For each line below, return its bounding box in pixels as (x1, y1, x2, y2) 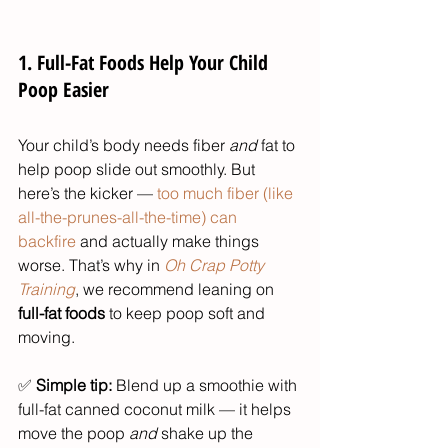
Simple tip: (36, 375, 112, 396)
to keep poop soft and (105, 303, 269, 324)
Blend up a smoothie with (112, 375, 301, 396)
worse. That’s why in (18, 255, 164, 276)
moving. (18, 327, 75, 348)
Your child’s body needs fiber (18, 135, 229, 156)
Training (18, 279, 75, 300)
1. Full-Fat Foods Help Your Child (18, 49, 273, 77)
